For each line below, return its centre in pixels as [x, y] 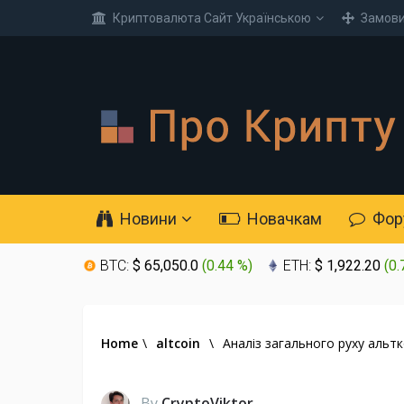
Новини [147, 219]
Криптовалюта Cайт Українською [211, 18]
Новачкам [283, 219]
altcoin [178, 343]
